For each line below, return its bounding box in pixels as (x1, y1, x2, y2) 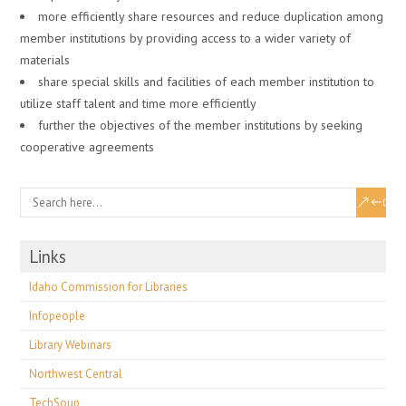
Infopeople (29, 308, 86, 324)
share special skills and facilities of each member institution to (38, 73, 375, 90)
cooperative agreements (20, 139, 155, 155)
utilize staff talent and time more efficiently (20, 95, 257, 111)
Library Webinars (29, 337, 112, 353)
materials (20, 52, 71, 68)
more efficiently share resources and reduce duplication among (38, 8, 384, 24)
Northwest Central (29, 366, 123, 382)
